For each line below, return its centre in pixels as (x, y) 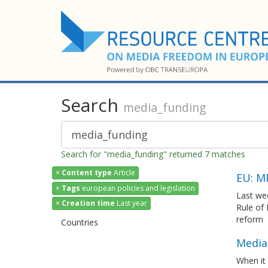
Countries (80, 222)
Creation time (88, 203)
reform (249, 219)
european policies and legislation (138, 188)
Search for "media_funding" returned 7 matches (153, 154)
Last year (131, 203)
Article (124, 173)
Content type (87, 173)
